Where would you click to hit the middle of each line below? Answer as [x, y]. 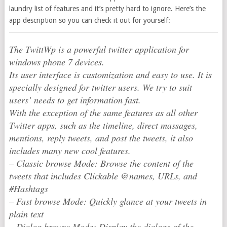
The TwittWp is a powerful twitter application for [99, 49]
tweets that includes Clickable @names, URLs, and [103, 176]
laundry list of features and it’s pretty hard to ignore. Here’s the [107, 9]
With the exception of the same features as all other [103, 112]
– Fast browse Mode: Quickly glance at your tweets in [108, 201]
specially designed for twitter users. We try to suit [100, 87]
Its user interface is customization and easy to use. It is [110, 74]
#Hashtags [28, 188]
